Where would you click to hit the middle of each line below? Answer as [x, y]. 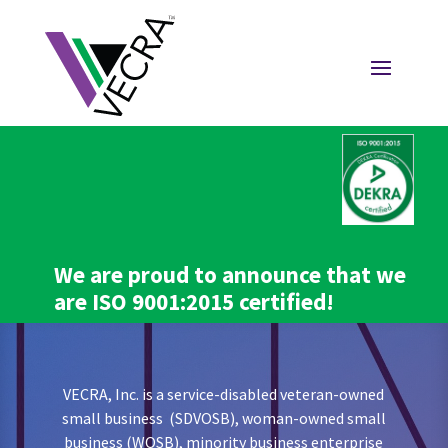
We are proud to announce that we [229, 275]
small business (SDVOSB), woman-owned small [223, 418]
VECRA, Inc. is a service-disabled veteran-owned [224, 394]
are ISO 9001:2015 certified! [193, 302]
